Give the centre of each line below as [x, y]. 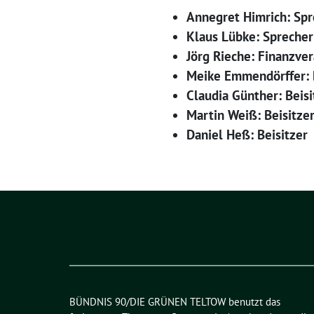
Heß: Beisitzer [267, 135]
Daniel [205, 135]
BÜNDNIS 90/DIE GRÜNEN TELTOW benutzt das [175, 302]
